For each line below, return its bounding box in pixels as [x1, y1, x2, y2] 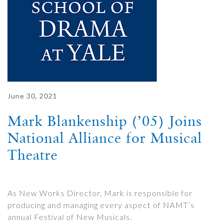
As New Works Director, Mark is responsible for [7, 188, 193, 198]
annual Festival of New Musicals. [7, 212, 132, 222]
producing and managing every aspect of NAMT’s [7, 200, 195, 210]
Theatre [7, 146, 58, 163]
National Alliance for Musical [7, 129, 202, 146]
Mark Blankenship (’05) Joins [7, 112, 202, 129]
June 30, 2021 [7, 92, 57, 100]
